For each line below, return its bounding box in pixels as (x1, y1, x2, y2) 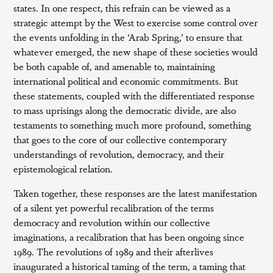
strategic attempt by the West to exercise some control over (13, 15, 258, 29)
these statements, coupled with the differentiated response (13, 88, 255, 102)
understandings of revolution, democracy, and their (13, 147, 225, 161)
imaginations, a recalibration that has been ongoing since (13, 230, 245, 244)
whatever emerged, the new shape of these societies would (13, 44, 258, 58)
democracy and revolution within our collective (13, 215, 211, 229)
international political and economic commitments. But (13, 74, 239, 88)
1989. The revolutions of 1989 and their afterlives (13, 244, 214, 258)
